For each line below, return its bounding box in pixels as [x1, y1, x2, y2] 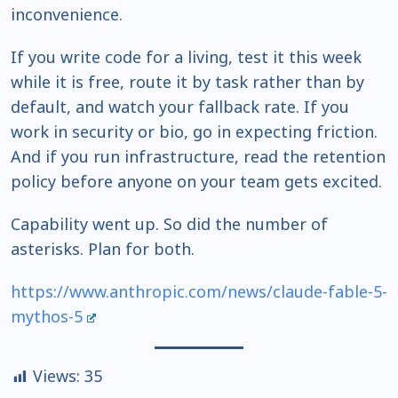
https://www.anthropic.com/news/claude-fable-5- [11, 281, 387, 303]
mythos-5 [11, 306, 83, 328]
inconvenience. [11, 4, 123, 26]
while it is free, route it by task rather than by [11, 71, 364, 93]
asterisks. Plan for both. [11, 238, 195, 260]
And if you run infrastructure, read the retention [11, 146, 386, 168]
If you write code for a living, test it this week [11, 46, 362, 68]
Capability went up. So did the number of [11, 213, 328, 235]
